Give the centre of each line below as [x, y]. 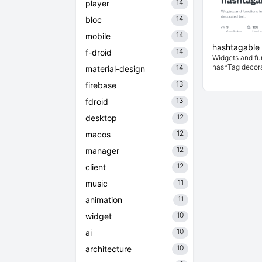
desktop [101, 118]
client [96, 167]
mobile [98, 36]
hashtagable [236, 47]
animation [104, 200]
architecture [108, 249]
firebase [101, 85]
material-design [115, 69]
